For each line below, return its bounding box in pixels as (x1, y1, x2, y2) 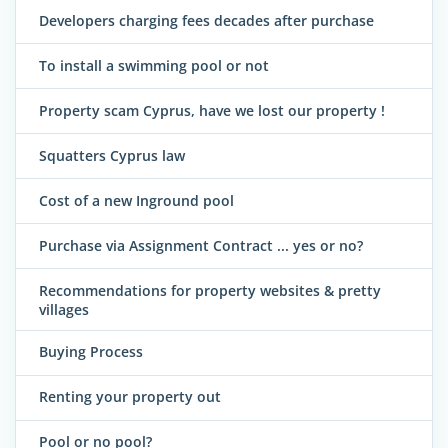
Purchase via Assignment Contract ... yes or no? (39, 235, 363, 255)
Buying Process (39, 342, 143, 362)
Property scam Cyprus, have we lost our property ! (39, 100, 385, 120)
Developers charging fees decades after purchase (39, 10, 374, 30)
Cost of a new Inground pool (39, 190, 234, 210)
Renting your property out (39, 387, 221, 407)
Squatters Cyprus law (39, 145, 185, 165)
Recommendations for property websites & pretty (39, 280, 381, 300)
